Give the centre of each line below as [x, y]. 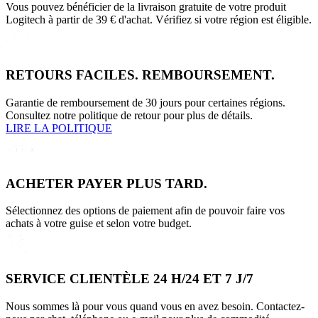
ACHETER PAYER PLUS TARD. [106, 183]
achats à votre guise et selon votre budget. [99, 224]
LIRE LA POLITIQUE [59, 128]
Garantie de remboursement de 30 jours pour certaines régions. [146, 102]
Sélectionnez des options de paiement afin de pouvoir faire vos [145, 211]
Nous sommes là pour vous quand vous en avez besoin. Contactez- [155, 306]
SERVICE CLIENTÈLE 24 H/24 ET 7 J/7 [130, 279]
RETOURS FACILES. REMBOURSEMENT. [140, 75]
